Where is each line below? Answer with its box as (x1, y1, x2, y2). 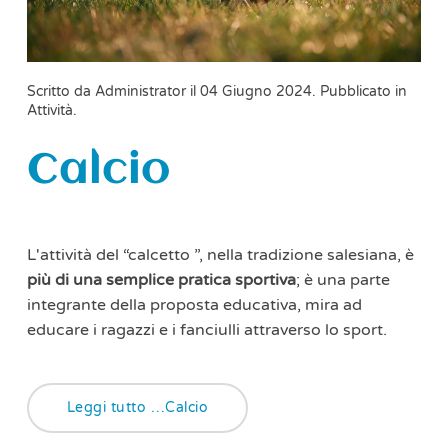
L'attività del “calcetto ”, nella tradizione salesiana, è (26, 244, 414, 265)
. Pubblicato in (311, 82, 407, 100)
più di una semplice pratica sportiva (26, 269, 296, 290)
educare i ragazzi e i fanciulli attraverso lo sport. (26, 319, 387, 340)
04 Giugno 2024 (199, 82, 312, 100)
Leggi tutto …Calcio (66, 398, 209, 416)
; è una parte (295, 269, 390, 290)
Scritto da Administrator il (26, 82, 200, 100)
